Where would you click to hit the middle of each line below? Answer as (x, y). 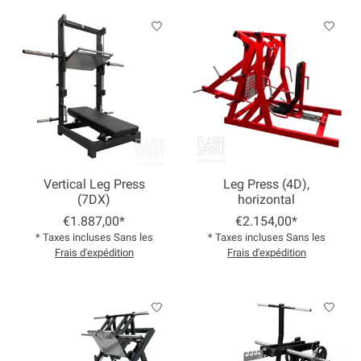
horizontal (267, 200)
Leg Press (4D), (267, 185)
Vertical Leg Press (94, 185)
